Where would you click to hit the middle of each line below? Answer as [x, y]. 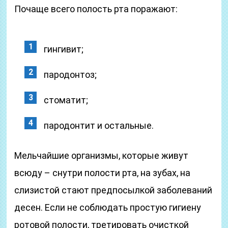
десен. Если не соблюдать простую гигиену [108, 207]
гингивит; [64, 49]
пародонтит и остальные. [99, 125]
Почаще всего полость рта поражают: [96, 9]
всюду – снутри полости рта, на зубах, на [103, 173]
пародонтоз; [70, 75]
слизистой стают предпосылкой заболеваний [113, 190]
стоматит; [66, 100]
